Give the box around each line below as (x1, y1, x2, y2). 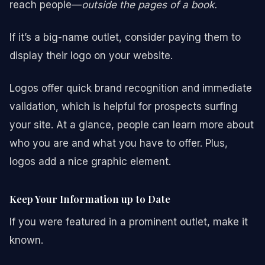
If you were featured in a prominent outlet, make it (9, 216, 248, 228)
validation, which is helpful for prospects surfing (9, 101, 238, 113)
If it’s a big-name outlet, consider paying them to (9, 31, 241, 44)
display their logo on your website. (9, 50, 173, 62)
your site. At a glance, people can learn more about (9, 119, 254, 131)
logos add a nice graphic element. (9, 156, 171, 168)
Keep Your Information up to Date (9, 192, 170, 206)
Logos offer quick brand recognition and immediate (9, 82, 252, 95)
